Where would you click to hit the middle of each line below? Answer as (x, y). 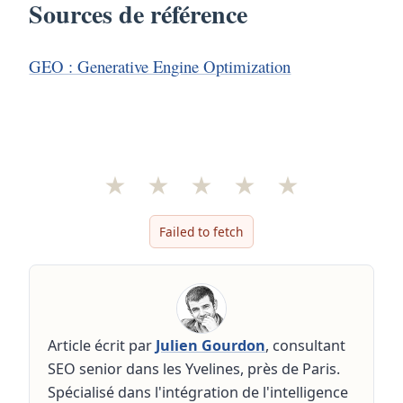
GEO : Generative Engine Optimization (160, 67)
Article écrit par (102, 346)
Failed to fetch (201, 231)
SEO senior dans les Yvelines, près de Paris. (194, 369)
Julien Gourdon (211, 346)
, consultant (306, 346)
